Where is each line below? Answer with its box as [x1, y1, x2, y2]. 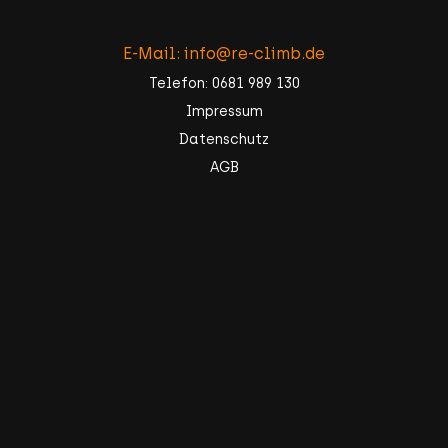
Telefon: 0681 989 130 [148, 75, 300, 92]
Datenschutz [179, 131, 269, 148]
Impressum [185, 103, 263, 120]
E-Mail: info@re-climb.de [123, 44, 325, 63]
